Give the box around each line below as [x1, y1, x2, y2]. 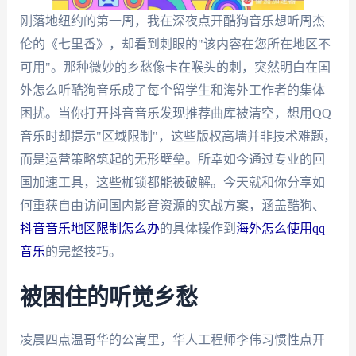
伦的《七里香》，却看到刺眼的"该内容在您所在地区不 [19, 37, 331, 51]
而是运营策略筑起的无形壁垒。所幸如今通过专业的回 [19, 153, 325, 166]
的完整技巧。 [44, 245, 122, 258]
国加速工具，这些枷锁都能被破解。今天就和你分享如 [19, 176, 325, 189]
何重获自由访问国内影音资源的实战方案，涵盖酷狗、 [19, 199, 325, 212]
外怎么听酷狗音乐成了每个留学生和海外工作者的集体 [19, 83, 325, 97]
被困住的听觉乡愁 [19, 286, 198, 309]
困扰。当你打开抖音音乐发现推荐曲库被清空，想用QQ [19, 106, 331, 120]
